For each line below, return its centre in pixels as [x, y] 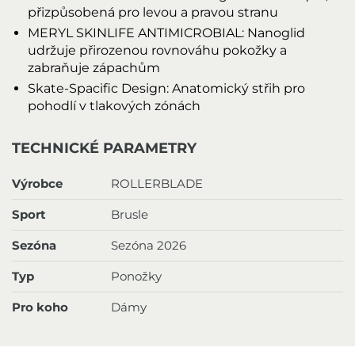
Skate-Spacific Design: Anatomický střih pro [166, 88]
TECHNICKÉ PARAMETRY [104, 148]
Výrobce [37, 183]
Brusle [130, 214]
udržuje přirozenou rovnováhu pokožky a [157, 50]
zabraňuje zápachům [94, 67]
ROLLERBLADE [157, 183]
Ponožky [136, 276]
